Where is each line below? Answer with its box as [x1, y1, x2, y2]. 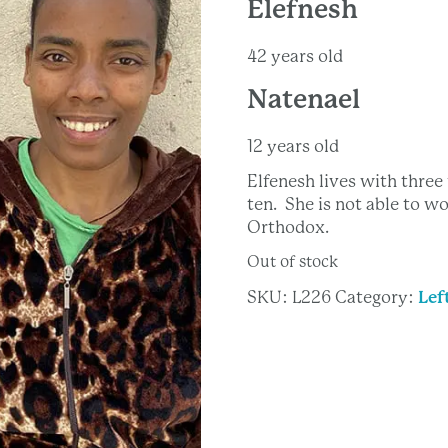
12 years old [246, 135, 339, 156]
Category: [334, 286, 418, 307]
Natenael [246, 83, 360, 114]
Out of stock [246, 252, 338, 271]
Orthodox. [246, 216, 329, 237]
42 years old [246, 45, 343, 66]
